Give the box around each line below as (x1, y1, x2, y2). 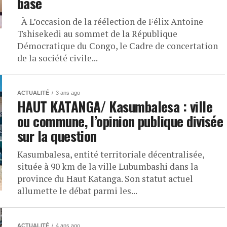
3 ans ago (56, 90, 80, 96)
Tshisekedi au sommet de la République (17, 28, 177, 40)
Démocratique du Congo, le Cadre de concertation (17, 40, 218, 52)
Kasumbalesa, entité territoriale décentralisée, (17, 148, 204, 160)
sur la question (17, 126, 97, 146)
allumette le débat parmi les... (17, 185, 137, 197)
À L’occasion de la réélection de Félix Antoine (17, 16, 203, 27)
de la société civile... (17, 52, 98, 64)
